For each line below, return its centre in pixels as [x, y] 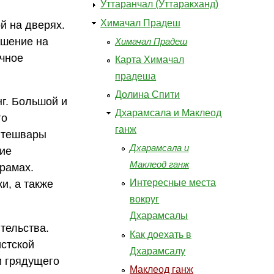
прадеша [136, 76]
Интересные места [173, 183]
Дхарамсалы [159, 216]
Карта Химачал [150, 59]
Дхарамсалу [158, 251]
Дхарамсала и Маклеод [168, 113]
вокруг [145, 199]
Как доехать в [161, 234]
